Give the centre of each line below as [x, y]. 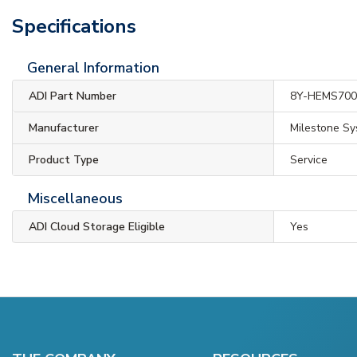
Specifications [74, 26]
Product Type [64, 159]
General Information [93, 67]
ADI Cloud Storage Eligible [97, 226]
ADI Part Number [73, 96]
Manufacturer [64, 127]
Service [309, 159]
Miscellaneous [75, 198]
